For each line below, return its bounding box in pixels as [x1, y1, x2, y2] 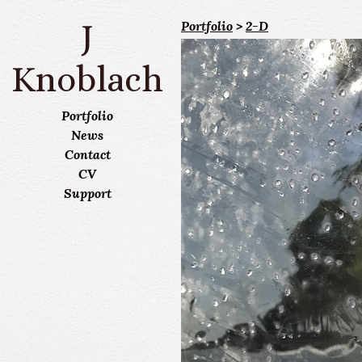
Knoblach [11, 58, 163, 99]
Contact [64, 145, 111, 162]
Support [63, 184, 112, 201]
